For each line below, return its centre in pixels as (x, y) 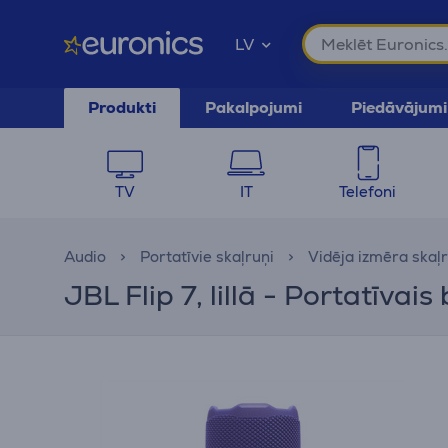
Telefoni (368, 191)
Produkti (122, 107)
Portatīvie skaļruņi (207, 256)
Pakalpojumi (253, 107)
